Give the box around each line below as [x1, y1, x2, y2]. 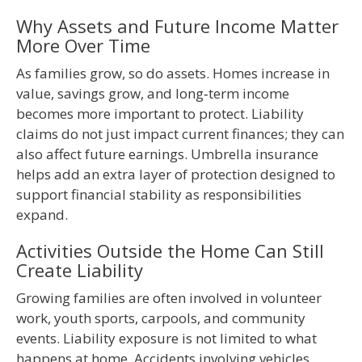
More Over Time [16, 33, 150, 58]
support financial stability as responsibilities [16, 185, 301, 204]
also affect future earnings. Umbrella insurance [16, 145, 318, 164]
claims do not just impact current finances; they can [16, 124, 344, 144]
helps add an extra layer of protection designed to [16, 165, 335, 184]
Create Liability [16, 258, 143, 283]
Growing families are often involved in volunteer [16, 288, 322, 308]
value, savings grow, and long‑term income [16, 84, 289, 103]
